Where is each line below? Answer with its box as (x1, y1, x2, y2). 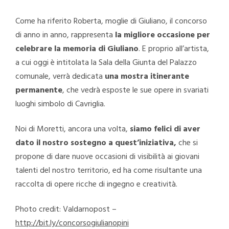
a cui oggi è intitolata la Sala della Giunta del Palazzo (15, 56, 197, 70)
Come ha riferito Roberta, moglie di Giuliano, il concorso (15, 14, 207, 28)
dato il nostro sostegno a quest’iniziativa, (15, 136, 176, 150)
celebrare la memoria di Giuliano (15, 42, 139, 56)
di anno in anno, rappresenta (15, 28, 115, 42)
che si (176, 136, 198, 150)
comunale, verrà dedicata (15, 70, 105, 83)
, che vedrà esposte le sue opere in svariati (62, 83, 209, 97)
